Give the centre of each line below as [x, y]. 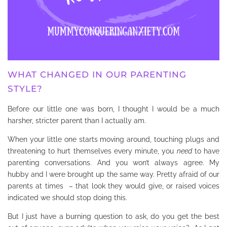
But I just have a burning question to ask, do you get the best [113, 216]
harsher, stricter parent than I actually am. [77, 120]
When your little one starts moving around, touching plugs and [113, 139]
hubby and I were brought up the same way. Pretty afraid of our [113, 174]
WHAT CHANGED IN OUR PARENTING [97, 75]
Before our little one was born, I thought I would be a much [113, 109]
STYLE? [25, 89]
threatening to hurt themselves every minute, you [92, 151]
